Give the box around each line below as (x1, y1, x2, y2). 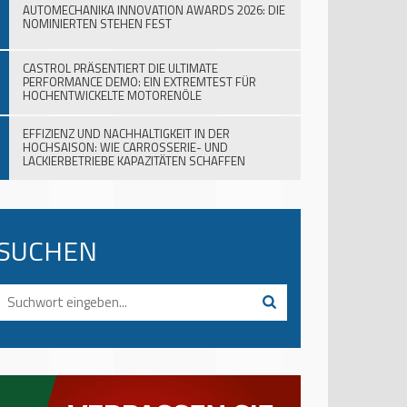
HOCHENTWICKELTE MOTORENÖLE (23, 86, 202, 104)
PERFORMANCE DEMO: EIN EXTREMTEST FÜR (23, 73, 256, 91)
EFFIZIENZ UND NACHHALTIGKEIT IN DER (23, 124, 230, 143)
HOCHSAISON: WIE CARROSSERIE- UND (23, 138, 228, 156)
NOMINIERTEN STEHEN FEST (23, 15, 172, 33)
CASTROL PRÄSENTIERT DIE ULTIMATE (23, 59, 218, 77)
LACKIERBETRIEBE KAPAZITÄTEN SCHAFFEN (23, 152, 245, 170)
